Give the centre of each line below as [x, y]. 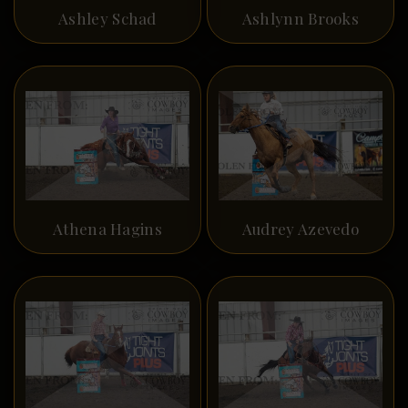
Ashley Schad [107, 19]
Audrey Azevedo [301, 228]
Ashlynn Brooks [301, 19]
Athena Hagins [107, 228]
